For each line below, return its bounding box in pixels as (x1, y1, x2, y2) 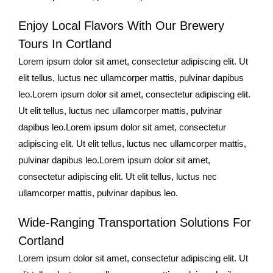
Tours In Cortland (18, 37, 112, 51)
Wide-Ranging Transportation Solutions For (18, 215, 251, 229)
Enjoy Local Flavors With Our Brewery (18, 18, 224, 32)
